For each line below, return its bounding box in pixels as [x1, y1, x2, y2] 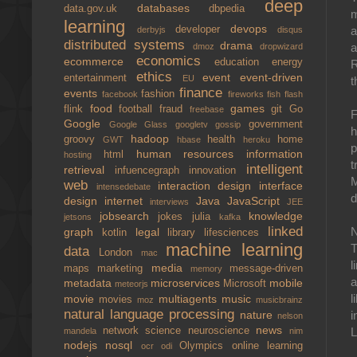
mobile [269, 277, 303, 289]
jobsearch [100, 210, 159, 222]
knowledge [249, 210, 304, 222]
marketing [97, 263, 151, 274]
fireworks [227, 89, 268, 99]
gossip [215, 120, 249, 129]
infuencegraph [114, 165, 190, 176]
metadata [64, 277, 115, 289]
